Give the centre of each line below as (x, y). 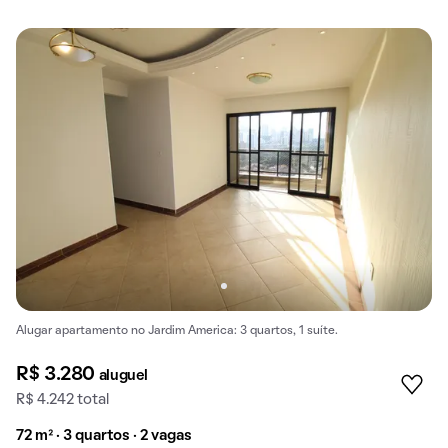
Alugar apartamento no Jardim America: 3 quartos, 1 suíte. (177, 331)
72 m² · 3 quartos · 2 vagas (104, 436)
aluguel (123, 376)
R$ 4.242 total (62, 400)
